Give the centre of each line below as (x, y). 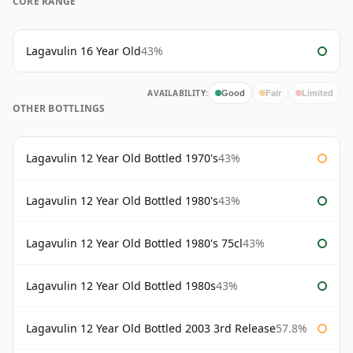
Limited (318, 93)
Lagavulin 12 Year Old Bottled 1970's (122, 158)
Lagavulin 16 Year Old (84, 51)
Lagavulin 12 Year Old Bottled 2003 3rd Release (151, 329)
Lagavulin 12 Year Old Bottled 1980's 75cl (134, 243)
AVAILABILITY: (178, 93)
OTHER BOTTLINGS (59, 109)
